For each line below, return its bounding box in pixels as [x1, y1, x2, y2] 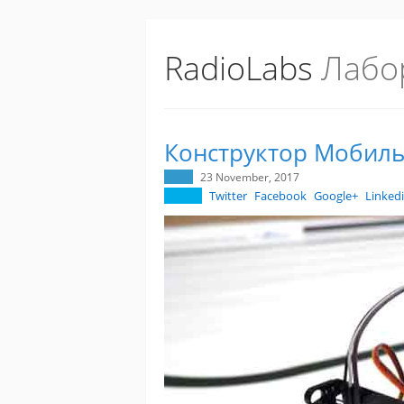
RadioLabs [164, 46, 313, 90]
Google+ [314, 188, 358, 204]
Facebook [254, 188, 307, 204]
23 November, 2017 [200, 170, 299, 184]
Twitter [209, 188, 247, 204]
